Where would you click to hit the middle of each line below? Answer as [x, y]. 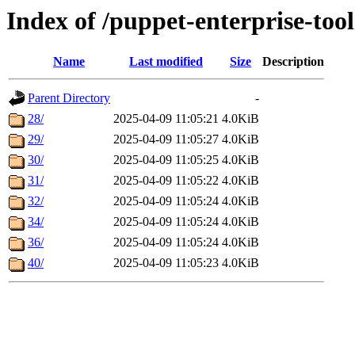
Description [293, 62]
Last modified [166, 62]
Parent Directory [69, 98]
